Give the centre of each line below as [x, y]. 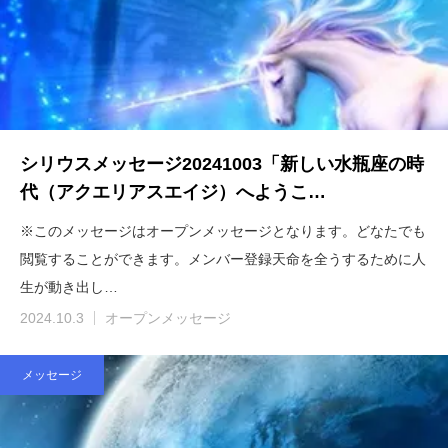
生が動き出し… [69, 287]
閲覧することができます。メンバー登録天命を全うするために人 [223, 259]
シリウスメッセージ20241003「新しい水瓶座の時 [222, 164]
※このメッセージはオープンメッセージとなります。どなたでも [223, 231]
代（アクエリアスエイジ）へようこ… [173, 192]
